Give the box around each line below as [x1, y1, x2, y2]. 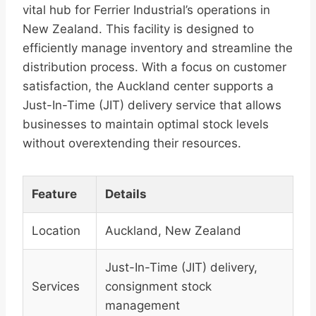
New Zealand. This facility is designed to [23, 22, 254, 37]
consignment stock [105, 279, 212, 294]
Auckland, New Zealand [105, 224, 241, 238]
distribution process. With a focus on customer [23, 60, 286, 75]
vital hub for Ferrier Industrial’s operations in [23, 3, 270, 18]
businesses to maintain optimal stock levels [23, 117, 269, 132]
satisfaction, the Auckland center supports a [23, 79, 274, 94]
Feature [32, 187, 77, 202]
